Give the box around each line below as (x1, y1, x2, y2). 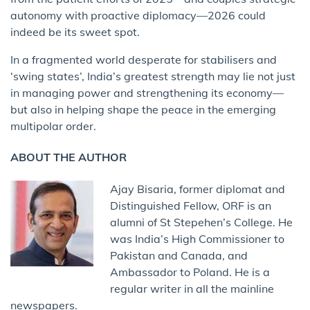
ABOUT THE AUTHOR (10, 150, 127, 165)
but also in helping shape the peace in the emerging (10, 102, 276, 117)
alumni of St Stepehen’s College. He (110, 215, 293, 229)
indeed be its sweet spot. (10, 25, 140, 39)
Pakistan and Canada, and (110, 248, 248, 262)
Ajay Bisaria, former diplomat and (110, 181, 285, 196)
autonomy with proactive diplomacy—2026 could (10, 8, 266, 23)
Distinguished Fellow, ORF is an (110, 198, 271, 212)
